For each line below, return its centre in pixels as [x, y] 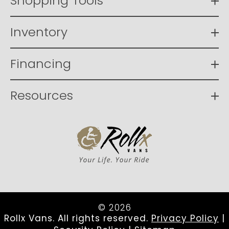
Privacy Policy [185, 219]
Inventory [39, 32]
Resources [42, 96]
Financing [41, 64]
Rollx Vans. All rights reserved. [78, 219]
